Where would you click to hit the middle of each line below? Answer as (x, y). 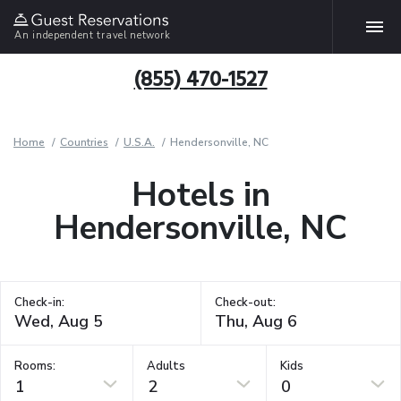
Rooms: (35, 366)
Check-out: (245, 303)
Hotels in (200, 195)
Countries (84, 142)
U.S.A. (139, 142)
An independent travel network (93, 35)
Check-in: (39, 303)
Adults (166, 366)
